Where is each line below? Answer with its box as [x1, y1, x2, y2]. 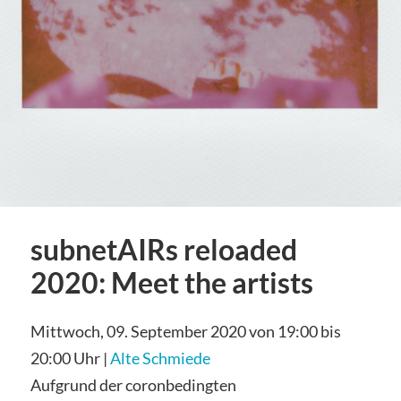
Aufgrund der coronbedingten [30, 374, 236, 395]
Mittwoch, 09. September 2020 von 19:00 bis [30, 320, 341, 341]
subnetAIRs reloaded [30, 232, 297, 267]
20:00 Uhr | [30, 347, 110, 368]
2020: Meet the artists [30, 265, 313, 300]
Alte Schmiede [109, 347, 210, 368]
